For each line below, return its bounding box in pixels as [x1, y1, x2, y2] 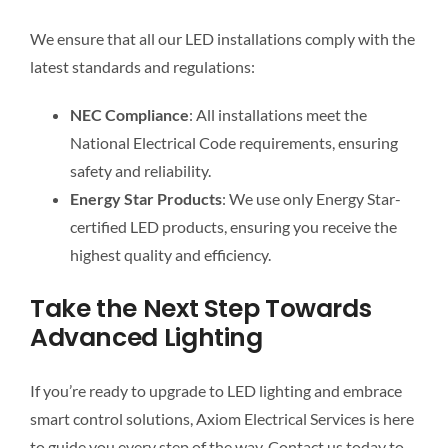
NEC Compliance [69, 105, 189, 125]
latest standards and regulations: [29, 57, 255, 77]
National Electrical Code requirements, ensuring [69, 133, 398, 153]
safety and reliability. [69, 161, 211, 181]
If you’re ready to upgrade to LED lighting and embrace [29, 381, 402, 401]
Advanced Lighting [29, 320, 263, 356]
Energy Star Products [69, 189, 222, 209]
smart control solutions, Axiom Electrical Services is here [29, 409, 414, 429]
